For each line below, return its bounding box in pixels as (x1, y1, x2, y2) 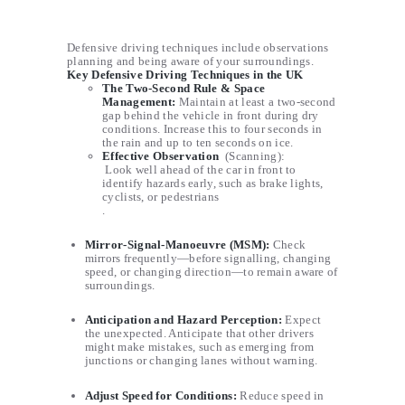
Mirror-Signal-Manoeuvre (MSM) (84, 237, 267, 251)
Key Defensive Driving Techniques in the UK (67, 67, 304, 81)
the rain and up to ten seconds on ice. (102, 135, 294, 149)
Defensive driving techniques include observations (67, 40, 329, 54)
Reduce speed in (236, 388, 325, 402)
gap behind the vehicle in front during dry (102, 108, 319, 122)
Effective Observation (102, 148, 222, 163)
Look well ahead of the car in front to (102, 162, 297, 176)
